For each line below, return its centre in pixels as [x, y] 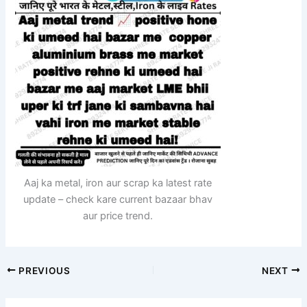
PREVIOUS [43, 270]
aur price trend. [118, 216]
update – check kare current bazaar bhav [118, 199]
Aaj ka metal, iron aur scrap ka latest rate [118, 183]
